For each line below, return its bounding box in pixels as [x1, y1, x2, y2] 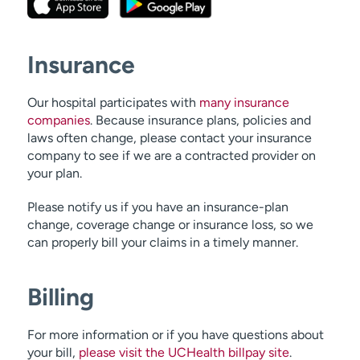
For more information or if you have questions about [27, 326, 324, 342]
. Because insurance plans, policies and [89, 112, 311, 128]
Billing [27, 281, 94, 312]
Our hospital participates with [27, 94, 199, 110]
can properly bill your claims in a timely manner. [27, 234, 298, 250]
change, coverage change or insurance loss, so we [27, 216, 313, 232]
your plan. [27, 165, 82, 181]
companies [27, 112, 90, 128]
